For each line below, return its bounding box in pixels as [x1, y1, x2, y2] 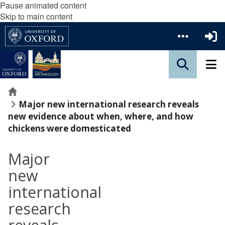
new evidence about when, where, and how [8, 110, 193, 122]
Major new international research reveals [19, 98, 199, 110]
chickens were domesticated [8, 123, 131, 134]
